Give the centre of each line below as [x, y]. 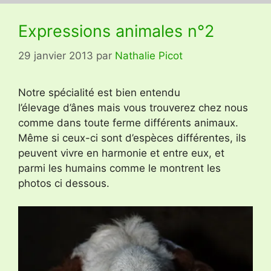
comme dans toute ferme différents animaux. [128, 122]
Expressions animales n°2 [116, 31]
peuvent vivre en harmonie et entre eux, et [121, 153]
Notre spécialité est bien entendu [99, 92]
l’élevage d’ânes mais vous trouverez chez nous [133, 107]
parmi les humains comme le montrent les [119, 168]
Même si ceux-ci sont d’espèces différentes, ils [132, 138]
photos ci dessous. [64, 183]
